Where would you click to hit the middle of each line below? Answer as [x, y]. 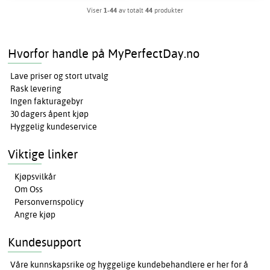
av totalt [131, 11]
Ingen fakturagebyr [47, 102]
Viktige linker [43, 154]
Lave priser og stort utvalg [60, 76]
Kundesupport [45, 242]
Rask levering [36, 89]
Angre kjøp [35, 215]
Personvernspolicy [49, 202]
